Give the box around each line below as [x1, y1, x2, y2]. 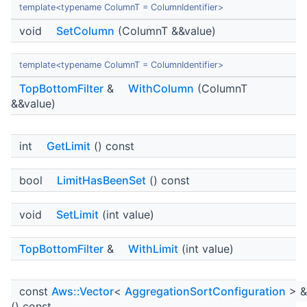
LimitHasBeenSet [57, 173, 146, 188]
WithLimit [128, 242, 178, 256]
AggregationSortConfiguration [125, 284, 286, 299]
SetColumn [56, 24, 114, 38]
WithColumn [128, 82, 194, 96]
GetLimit [47, 139, 90, 153]
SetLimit [56, 208, 99, 222]
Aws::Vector [51, 284, 114, 299]
